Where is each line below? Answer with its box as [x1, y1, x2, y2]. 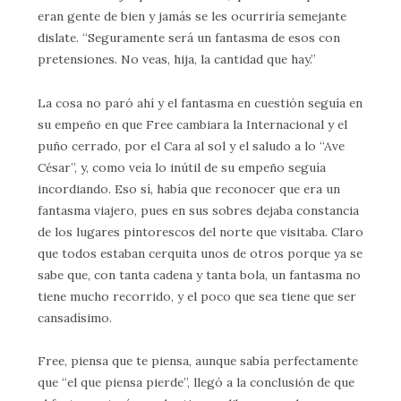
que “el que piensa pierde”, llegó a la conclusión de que [38, 374, 354, 391]
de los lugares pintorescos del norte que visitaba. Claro [38, 223, 363, 240]
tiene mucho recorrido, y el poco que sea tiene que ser [38, 287, 356, 304]
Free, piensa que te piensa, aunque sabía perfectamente [38, 353, 358, 370]
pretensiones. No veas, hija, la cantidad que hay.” [38, 51, 316, 67]
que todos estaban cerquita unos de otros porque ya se [38, 244, 363, 261]
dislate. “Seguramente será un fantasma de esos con [38, 30, 340, 46]
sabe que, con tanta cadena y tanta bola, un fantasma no [38, 266, 361, 283]
